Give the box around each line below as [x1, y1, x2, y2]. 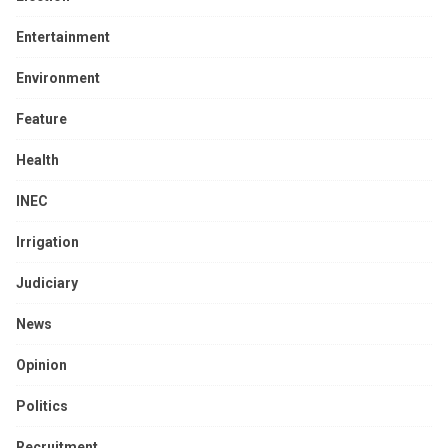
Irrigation [16, 234, 79, 251]
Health [16, 152, 59, 169]
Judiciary [16, 275, 78, 292]
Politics [16, 398, 68, 415]
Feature [16, 111, 67, 128]
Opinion [16, 357, 67, 374]
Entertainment [16, 29, 110, 46]
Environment [16, 70, 100, 87]
